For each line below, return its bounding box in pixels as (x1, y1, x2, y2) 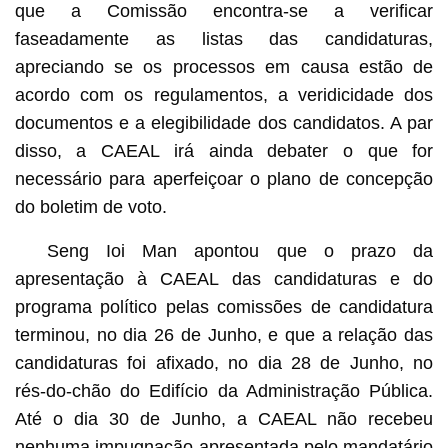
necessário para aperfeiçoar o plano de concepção (14, 168, 434, 189)
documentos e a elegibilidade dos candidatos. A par (14, 112, 434, 133)
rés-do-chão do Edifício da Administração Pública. (14, 380, 434, 401)
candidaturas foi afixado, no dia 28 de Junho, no (14, 352, 434, 373)
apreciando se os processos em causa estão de (14, 56, 434, 77)
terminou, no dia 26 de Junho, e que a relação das (14, 324, 434, 345)
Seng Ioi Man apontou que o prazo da (46, 240, 434, 261)
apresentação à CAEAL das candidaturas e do (14, 268, 434, 289)
